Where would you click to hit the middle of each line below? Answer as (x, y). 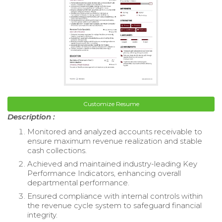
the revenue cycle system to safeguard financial (114, 205)
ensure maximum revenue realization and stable (115, 141)
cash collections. (57, 150)
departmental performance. (78, 182)
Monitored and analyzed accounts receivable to (115, 131)
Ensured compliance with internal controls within (115, 196)
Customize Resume (111, 104)
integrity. (42, 215)
